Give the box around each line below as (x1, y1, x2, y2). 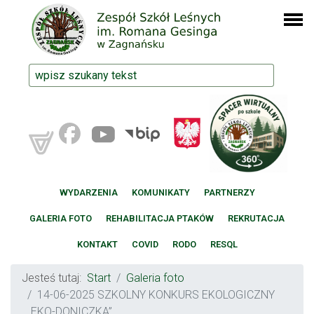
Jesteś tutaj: (22, 271, 87, 285)
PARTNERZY (203, 187, 255, 198)
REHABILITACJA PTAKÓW (106, 213, 214, 224)
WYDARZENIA (59, 187, 118, 198)
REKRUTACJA (228, 213, 285, 224)
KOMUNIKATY (131, 187, 190, 198)
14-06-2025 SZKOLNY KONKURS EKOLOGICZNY (37, 288, 275, 302)
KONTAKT (76, 239, 118, 250)
